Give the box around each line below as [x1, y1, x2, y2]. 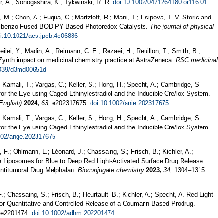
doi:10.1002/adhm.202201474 [32, 209, 114, 217]
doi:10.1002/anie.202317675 [90, 99, 169, 107]
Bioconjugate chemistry [78, 166, 144, 174]
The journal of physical [150, 22, 214, 30]
